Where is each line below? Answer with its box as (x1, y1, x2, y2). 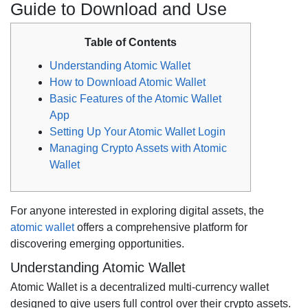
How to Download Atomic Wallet (49, 76, 206, 88)
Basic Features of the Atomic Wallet (49, 93, 221, 104)
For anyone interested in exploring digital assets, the (10, 205, 264, 217)
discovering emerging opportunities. (10, 238, 184, 250)
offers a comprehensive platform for (74, 221, 247, 233)
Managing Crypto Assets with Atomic (49, 142, 227, 154)
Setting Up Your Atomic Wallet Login (49, 126, 225, 137)
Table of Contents (85, 36, 177, 48)
